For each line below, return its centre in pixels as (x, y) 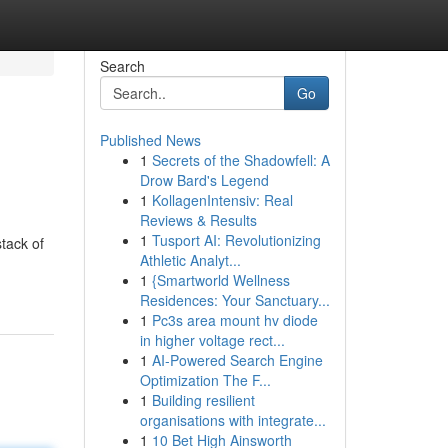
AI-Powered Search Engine (237, 360)
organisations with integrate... (232, 420)
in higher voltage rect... (212, 340)
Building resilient (203, 400)
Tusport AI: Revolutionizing (236, 240)
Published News (150, 140)
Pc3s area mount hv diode (234, 320)
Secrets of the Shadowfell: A (240, 160)
